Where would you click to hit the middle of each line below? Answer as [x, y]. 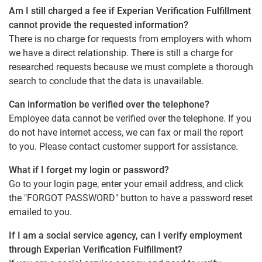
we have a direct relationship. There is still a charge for [121, 53]
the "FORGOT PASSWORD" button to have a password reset [131, 198]
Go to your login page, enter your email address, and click [126, 184]
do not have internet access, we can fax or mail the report [126, 132]
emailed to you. [40, 212]
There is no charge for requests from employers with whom [130, 39]
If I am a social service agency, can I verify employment [125, 235]
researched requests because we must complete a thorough [131, 67]
